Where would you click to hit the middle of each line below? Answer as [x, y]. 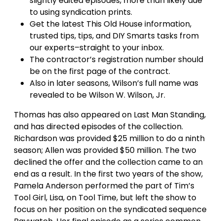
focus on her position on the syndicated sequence [110, 209]
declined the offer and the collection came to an [108, 162]
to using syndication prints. [81, 12]
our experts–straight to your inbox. [97, 48]
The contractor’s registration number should [116, 59]
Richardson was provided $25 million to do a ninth [109, 138]
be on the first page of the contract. [100, 71]
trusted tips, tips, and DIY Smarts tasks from [114, 36]
